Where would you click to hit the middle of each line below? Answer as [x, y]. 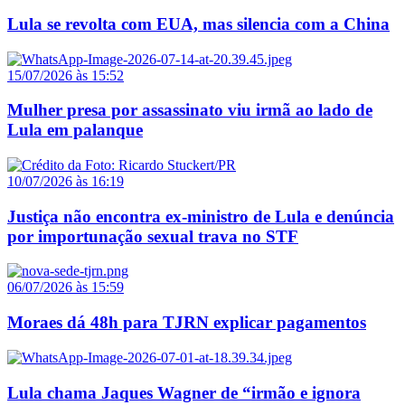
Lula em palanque [75, 130]
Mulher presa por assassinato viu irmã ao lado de [190, 110]
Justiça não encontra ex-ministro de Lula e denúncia [201, 216]
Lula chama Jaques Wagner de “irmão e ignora [184, 392]
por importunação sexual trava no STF [153, 236]
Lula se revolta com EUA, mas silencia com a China [198, 24]
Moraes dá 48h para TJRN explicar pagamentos [187, 323]
